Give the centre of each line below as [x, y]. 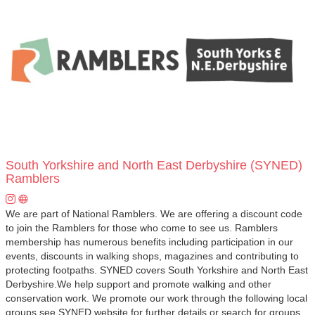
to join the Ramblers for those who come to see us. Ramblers [142, 228]
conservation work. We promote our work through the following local [156, 298]
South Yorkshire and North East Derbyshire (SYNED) [154, 165]
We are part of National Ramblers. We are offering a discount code [154, 214]
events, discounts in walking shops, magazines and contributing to [152, 256]
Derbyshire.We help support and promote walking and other [139, 284]
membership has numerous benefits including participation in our [149, 242]
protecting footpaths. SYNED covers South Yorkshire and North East [157, 270]
